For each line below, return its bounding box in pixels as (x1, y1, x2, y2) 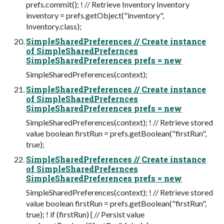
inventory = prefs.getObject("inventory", (26, 10, 164, 20)
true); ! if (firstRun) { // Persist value (26, 209, 144, 219)
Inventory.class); (26, 21, 81, 31)
